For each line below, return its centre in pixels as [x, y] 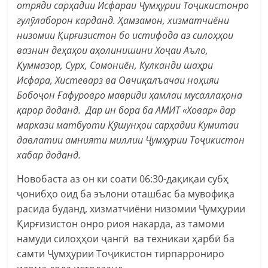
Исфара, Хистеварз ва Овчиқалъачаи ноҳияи [118, 80]
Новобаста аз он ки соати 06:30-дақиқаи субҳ [124, 179]
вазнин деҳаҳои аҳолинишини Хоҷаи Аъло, [113, 50]
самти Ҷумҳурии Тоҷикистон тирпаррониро [121, 253]
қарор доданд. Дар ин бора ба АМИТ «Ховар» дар [127, 110]
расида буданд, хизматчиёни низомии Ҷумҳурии [131, 208]
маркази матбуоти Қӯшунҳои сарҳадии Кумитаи [128, 125]
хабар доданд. [49, 155]
